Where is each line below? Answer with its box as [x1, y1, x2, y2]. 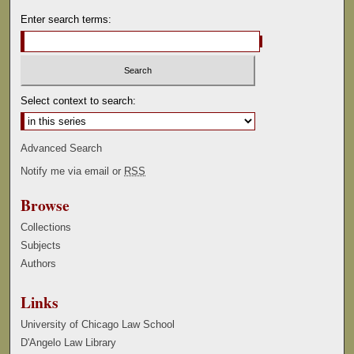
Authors [21, 257, 57, 269]
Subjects [21, 239, 62, 251]
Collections [21, 220, 72, 233]
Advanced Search [21, 141, 103, 154]
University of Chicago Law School [21, 318, 175, 331]
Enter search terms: [21, 13, 112, 26]
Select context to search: [21, 94, 137, 107]
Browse [21, 193, 70, 217]
